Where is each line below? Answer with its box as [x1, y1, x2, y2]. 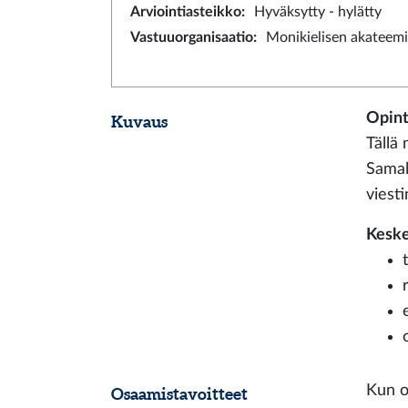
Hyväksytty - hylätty [254, 5, 382, 19]
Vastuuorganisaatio [130, 30, 253, 45]
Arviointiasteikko [130, 5, 241, 19]
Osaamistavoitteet [111, 384, 248, 403]
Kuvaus [111, 112, 168, 131]
